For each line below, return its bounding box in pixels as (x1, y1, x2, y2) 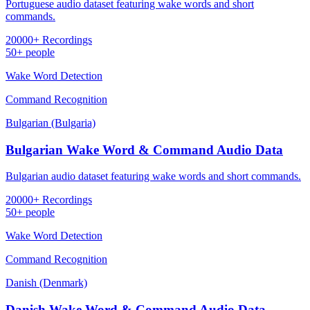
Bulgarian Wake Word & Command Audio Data (6, 142, 283, 157)
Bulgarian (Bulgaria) (6, 116, 95, 129)
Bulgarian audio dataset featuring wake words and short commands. (6, 170, 301, 183)
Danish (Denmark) (6, 277, 87, 289)
